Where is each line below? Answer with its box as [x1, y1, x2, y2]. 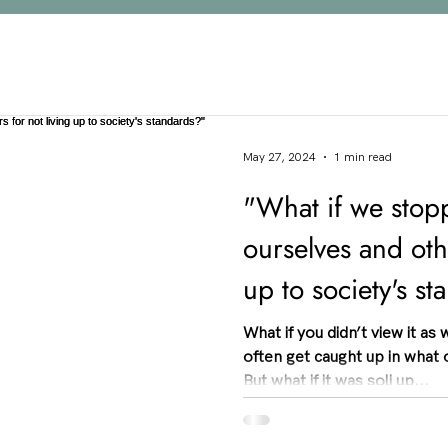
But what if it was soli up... [243, 372, 429, 391]
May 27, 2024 [243, 149, 316, 165]
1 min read [334, 149, 392, 165]
